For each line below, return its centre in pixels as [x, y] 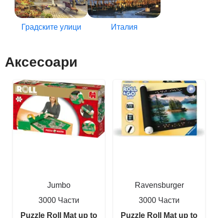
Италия [124, 27]
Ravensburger [159, 185]
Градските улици [51, 27]
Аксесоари [41, 62]
